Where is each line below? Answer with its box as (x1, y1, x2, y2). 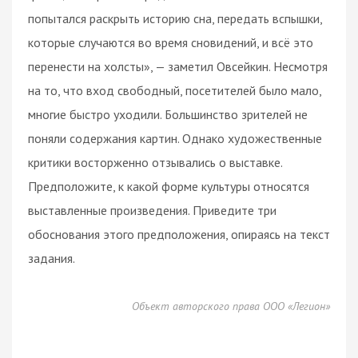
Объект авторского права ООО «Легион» (132, 298, 330, 313)
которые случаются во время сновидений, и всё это (28, 34, 313, 50)
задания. (28, 249, 75, 266)
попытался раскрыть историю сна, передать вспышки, (28, 10, 322, 26)
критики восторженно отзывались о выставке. (28, 153, 282, 170)
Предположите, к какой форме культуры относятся (28, 177, 309, 194)
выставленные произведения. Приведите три (28, 201, 276, 218)
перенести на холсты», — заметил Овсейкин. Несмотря (28, 58, 328, 74)
